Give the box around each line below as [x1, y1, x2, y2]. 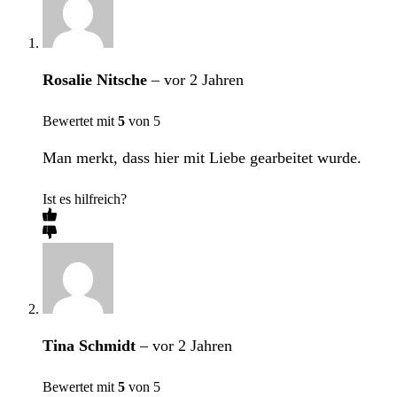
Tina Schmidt [43, 337, 140, 355]
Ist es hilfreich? [43, 191, 127, 206]
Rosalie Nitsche [43, 71, 152, 90]
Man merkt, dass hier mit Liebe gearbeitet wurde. [43, 149, 362, 167]
